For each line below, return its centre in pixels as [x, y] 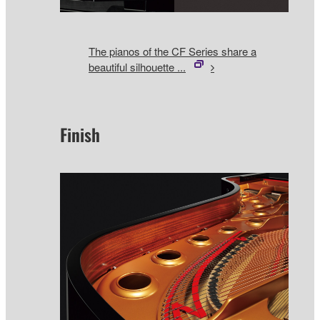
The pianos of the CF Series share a [172, 51]
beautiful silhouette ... [137, 66]
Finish [80, 135]
